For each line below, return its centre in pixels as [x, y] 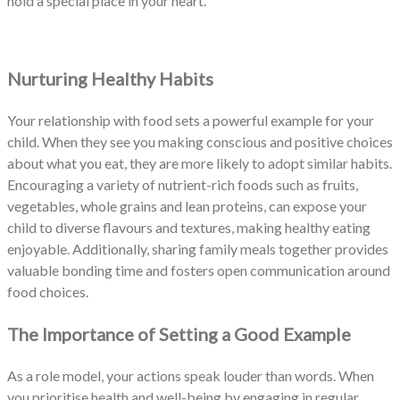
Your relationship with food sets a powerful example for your [191, 120]
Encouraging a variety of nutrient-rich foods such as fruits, [183, 184]
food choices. [49, 291]
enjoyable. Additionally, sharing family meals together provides [198, 248]
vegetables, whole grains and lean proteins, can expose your [187, 205]
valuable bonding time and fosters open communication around [199, 270]
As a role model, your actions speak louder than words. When [191, 375]
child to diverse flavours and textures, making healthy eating [189, 227]
